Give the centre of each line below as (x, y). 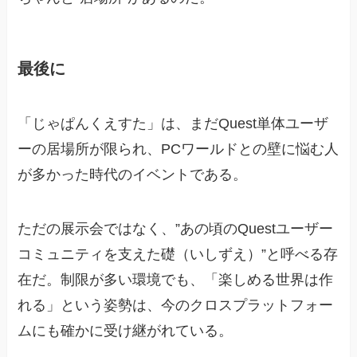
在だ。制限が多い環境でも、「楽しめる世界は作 (176, 279)
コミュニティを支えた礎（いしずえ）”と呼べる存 (178, 254)
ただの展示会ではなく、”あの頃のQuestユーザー (176, 228)
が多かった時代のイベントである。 (133, 174)
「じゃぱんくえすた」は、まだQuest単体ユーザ (173, 123)
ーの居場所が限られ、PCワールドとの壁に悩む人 (178, 149)
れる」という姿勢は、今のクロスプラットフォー (176, 305)
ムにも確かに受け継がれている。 (126, 330)
